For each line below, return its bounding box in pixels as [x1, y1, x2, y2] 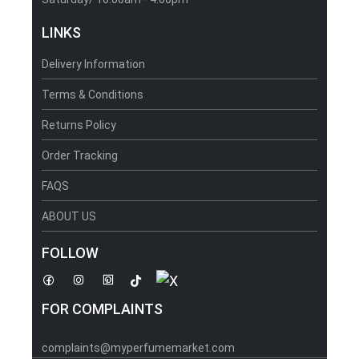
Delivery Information [42, 57, 145, 71]
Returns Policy [42, 118, 116, 131]
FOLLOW [42, 244, 99, 261]
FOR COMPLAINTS [42, 301, 163, 318]
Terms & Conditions [42, 87, 143, 101]
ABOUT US [42, 209, 96, 223]
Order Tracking [42, 148, 118, 162]
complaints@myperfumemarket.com [42, 341, 235, 355]
